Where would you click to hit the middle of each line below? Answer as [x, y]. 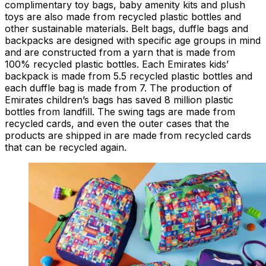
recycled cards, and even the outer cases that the [117, 124]
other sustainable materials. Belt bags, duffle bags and [126, 29]
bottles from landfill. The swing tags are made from [120, 112]
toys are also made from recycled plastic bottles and [123, 17]
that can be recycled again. [66, 148]
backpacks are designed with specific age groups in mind [133, 41]
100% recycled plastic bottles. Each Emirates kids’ [117, 64]
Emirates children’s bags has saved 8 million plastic [119, 100]
